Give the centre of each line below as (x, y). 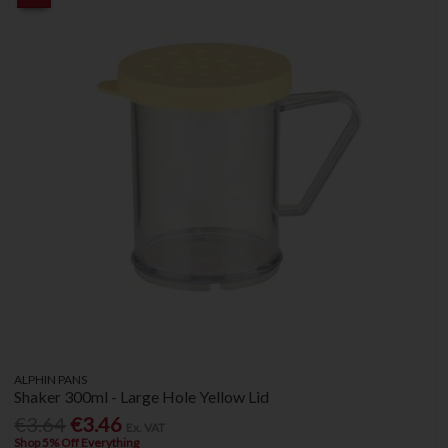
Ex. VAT (146, 428)
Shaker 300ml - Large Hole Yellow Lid (142, 397)
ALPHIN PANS (51, 380)
